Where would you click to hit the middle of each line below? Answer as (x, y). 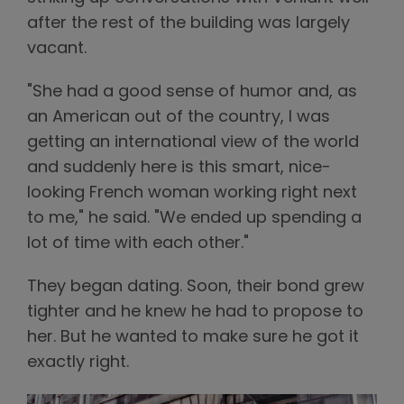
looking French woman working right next (192, 194)
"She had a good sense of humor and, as (192, 93)
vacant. (57, 50)
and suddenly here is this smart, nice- (179, 169)
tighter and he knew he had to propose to (195, 313)
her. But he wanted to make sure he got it (193, 338)
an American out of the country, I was (179, 118)
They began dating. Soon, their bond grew (196, 288)
